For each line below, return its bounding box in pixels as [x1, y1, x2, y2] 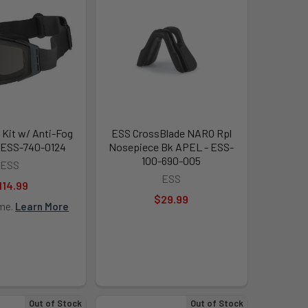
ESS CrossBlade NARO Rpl [111, 126, 232, 140]
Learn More [15, 199, 69, 212]
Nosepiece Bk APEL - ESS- [109, 140, 234, 153]
